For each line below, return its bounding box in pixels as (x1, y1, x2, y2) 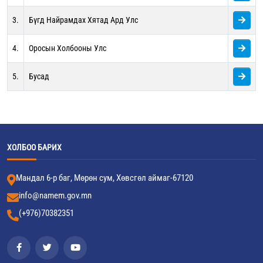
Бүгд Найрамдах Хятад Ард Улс (29, 15, 138, 25)
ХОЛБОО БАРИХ (7, 143, 62, 152)
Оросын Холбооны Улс (29, 43, 106, 53)
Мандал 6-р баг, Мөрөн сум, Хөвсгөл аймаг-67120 (16, 173, 193, 183)
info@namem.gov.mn (19, 190, 92, 201)
